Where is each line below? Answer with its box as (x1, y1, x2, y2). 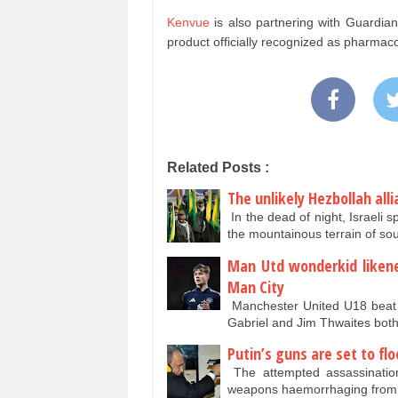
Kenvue (167, 15, 210, 30)
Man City (227, 275, 284, 298)
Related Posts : (167, 160, 269, 176)
